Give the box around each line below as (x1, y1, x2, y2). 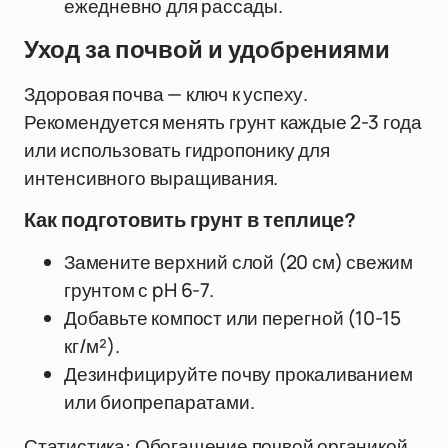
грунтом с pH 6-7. (64, 277, 214, 303)
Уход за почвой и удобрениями (24, 37, 390, 63)
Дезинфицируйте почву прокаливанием (64, 361, 413, 387)
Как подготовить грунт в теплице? (24, 209, 356, 231)
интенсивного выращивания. (24, 165, 279, 191)
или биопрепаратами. (64, 389, 255, 415)
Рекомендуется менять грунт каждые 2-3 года (24, 109, 422, 135)
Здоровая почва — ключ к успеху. (24, 81, 309, 107)
